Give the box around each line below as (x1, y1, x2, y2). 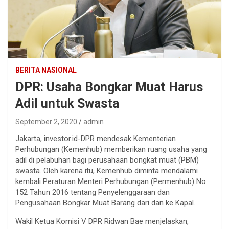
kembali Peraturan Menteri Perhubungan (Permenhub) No (15, 176, 206, 186)
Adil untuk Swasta (15, 96, 119, 111)
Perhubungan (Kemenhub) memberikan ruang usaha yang (15, 144, 207, 154)
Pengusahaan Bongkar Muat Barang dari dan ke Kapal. (15, 198, 195, 208)
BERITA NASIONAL (15, 65, 77, 74)
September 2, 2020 (15, 117, 77, 126)
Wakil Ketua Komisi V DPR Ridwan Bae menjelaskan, (15, 216, 189, 226)
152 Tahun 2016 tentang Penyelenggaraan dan (15, 187, 170, 197)
